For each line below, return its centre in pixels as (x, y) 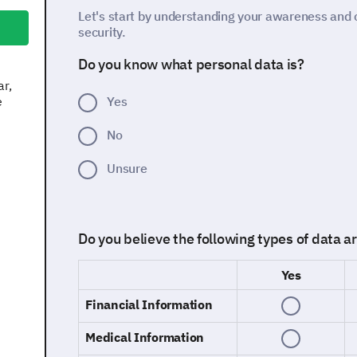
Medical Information (145, 337)
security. (102, 32)
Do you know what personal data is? (191, 64)
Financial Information (149, 304)
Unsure (127, 168)
